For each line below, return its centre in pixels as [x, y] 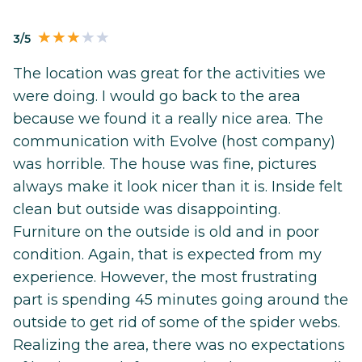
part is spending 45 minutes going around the [181, 299]
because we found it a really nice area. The [168, 118]
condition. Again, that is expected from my [167, 254]
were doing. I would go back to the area [157, 96]
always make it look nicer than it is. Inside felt [178, 186]
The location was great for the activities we [169, 73]
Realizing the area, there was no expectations [179, 345]
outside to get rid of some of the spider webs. [177, 322]
